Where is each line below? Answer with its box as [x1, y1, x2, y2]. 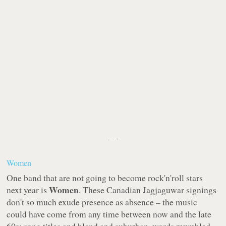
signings [184, 184, 217, 196]
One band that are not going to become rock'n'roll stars [7, 172, 203, 184]
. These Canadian [79, 184, 143, 196]
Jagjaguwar [143, 184, 185, 196]
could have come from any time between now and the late [7, 208, 212, 220]
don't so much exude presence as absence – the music [7, 196, 198, 208]
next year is [7, 184, 49, 196]
